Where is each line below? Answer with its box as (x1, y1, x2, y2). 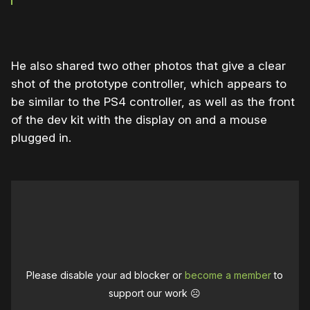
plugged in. (11, 130, 71, 145)
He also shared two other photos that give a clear (11, 58, 286, 73)
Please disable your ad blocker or (26, 268, 185, 281)
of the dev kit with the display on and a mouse (11, 112, 267, 127)
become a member (185, 268, 272, 281)
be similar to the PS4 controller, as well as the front (11, 94, 295, 109)
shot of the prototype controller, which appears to (11, 76, 286, 91)
